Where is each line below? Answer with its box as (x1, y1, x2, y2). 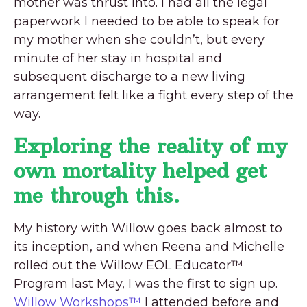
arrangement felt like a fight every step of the (14, 87, 293, 103)
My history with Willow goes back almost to (14, 220, 282, 236)
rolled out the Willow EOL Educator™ (14, 257, 243, 273)
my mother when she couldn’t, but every (14, 32, 265, 47)
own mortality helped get (14, 158, 267, 184)
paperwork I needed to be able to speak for (14, 13, 280, 29)
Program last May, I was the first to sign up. (14, 275, 278, 291)
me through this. (14, 182, 180, 208)
